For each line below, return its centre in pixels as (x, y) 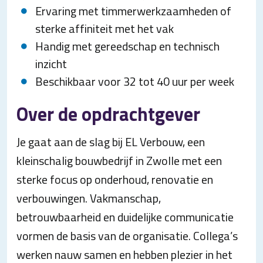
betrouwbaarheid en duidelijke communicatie (125, 217)
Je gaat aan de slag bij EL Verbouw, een (111, 142)
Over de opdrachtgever (108, 114)
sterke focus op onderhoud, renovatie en (115, 179)
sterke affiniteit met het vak (104, 28)
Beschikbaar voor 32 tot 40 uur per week (135, 81)
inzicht (51, 64)
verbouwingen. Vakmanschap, (89, 198)
